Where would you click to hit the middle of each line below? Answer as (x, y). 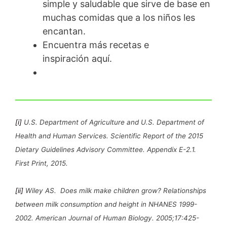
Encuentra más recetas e (96, 45)
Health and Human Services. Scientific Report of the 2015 (109, 136)
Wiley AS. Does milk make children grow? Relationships (115, 190)
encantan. (64, 31)
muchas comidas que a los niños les (119, 17)
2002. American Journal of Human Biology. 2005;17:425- (107, 218)
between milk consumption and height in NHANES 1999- (106, 204)
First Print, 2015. (42, 163)
